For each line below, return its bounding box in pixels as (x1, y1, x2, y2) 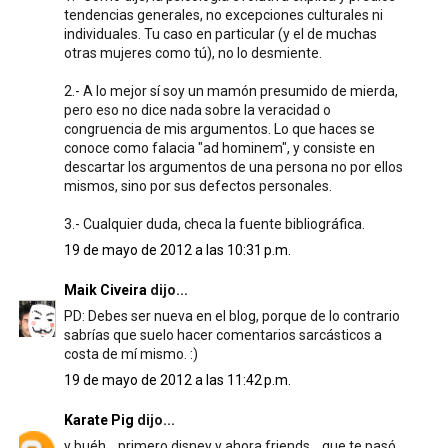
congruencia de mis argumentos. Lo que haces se (63, 121, 375, 137)
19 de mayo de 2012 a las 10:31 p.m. (63, 242, 291, 258)
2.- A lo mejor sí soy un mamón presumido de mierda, (63, 83, 398, 99)
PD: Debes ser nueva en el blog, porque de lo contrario (63, 308, 400, 324)
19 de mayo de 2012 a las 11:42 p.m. (63, 372, 291, 388)
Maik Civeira (63, 282, 147, 298)
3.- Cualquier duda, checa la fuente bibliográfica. (63, 216, 365, 232)
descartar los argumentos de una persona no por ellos (63, 159, 403, 175)
